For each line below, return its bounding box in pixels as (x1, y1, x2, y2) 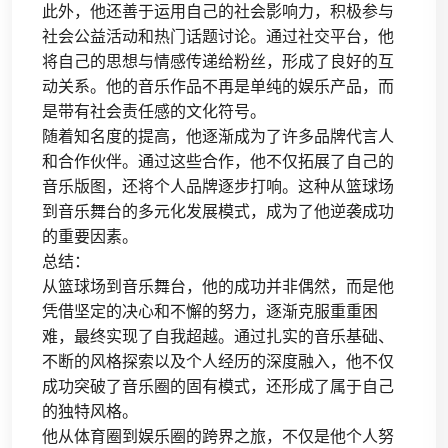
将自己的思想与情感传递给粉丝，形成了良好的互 (42, 51, 394, 71)
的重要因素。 (42, 226, 138, 246)
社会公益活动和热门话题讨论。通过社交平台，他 (42, 26, 394, 46)
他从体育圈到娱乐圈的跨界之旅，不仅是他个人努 (42, 426, 394, 446)
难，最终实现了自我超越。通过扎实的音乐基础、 (42, 326, 394, 346)
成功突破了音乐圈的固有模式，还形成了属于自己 (42, 376, 394, 396)
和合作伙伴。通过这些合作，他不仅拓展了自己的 (42, 151, 394, 171)
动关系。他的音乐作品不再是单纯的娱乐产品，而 (42, 76, 394, 96)
